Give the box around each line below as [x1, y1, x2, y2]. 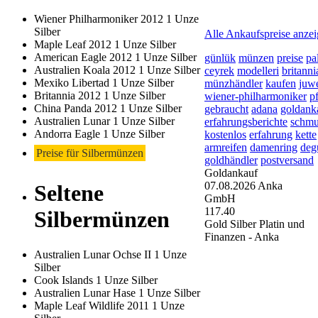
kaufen [265, 77, 296, 89]
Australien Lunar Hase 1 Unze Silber [34, 286, 200, 299]
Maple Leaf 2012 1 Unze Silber [34, 38, 176, 50]
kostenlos [204, 128, 246, 141]
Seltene [34, 180, 104, 207]
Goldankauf [204, 166, 258, 179]
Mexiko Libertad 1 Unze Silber [34, 76, 174, 89]
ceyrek [204, 64, 234, 77]
